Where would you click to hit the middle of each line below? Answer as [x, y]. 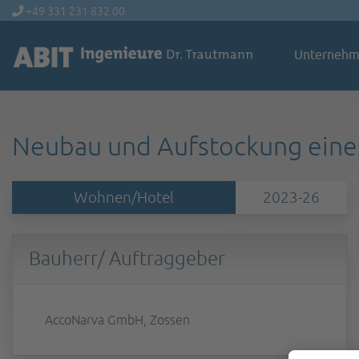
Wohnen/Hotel [123, 197]
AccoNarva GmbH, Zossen [117, 319]
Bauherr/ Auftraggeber [127, 258]
